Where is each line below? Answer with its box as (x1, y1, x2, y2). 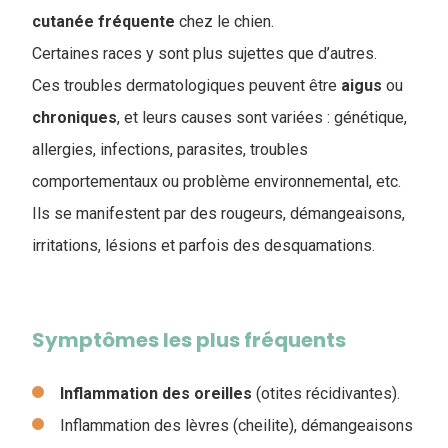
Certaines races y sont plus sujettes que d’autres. (32, 44, 377, 63)
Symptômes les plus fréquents (32, 326, 346, 354)
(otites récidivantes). (252, 384, 400, 403)
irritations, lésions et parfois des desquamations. (32, 236, 379, 255)
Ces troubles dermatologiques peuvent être (32, 76, 341, 95)
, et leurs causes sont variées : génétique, (117, 108, 407, 127)
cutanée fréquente (32, 12, 179, 31)
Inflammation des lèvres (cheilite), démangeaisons (60, 416, 413, 435)
